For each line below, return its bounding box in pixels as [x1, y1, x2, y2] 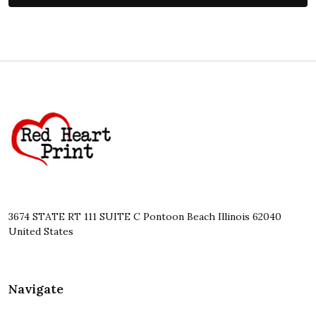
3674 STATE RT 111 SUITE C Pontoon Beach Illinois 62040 [8, 209, 253, 223]
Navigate [8, 280, 63, 297]
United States [8, 224, 73, 238]
